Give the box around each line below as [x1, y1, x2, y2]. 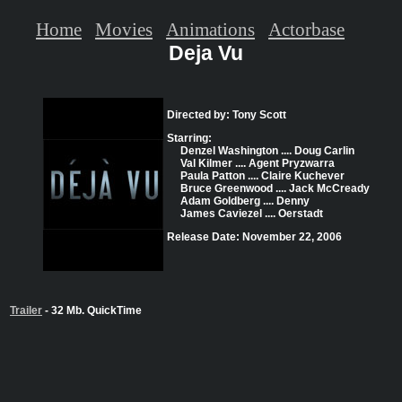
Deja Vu [169, 41, 243, 66]
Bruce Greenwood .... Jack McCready [179, 182, 370, 196]
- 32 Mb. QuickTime [42, 304, 142, 318]
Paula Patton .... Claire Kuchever [179, 170, 345, 183]
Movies [95, 18, 153, 39]
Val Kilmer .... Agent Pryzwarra [179, 157, 335, 170]
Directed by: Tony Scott [166, 109, 286, 122]
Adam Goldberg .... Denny [179, 195, 310, 208]
